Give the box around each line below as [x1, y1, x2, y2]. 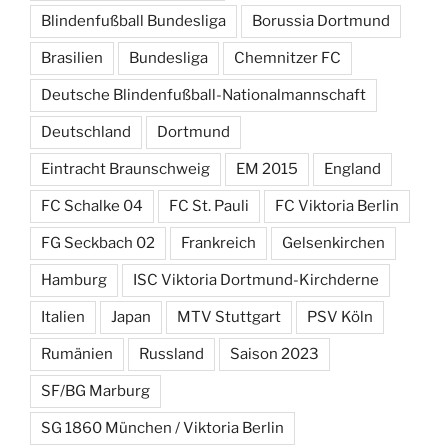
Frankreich [181, 233, 256, 252]
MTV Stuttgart [177, 307, 281, 326]
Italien [41, 307, 85, 326]
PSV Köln [307, 307, 373, 326]
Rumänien [41, 344, 113, 363]
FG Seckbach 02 [41, 233, 155, 252]
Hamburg [41, 270, 107, 289]
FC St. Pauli [169, 196, 249, 215]
